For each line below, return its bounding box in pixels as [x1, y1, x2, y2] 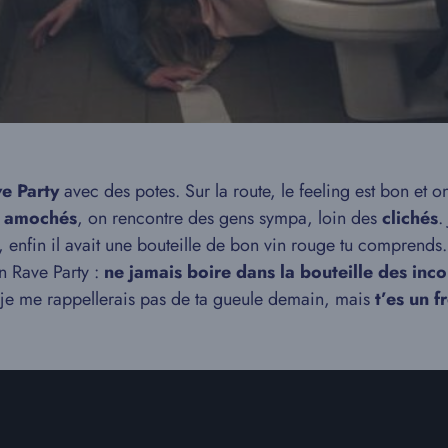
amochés [4, 204, 77, 231]
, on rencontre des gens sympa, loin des [77, 204, 377, 231]
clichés [377, 204, 438, 231]
